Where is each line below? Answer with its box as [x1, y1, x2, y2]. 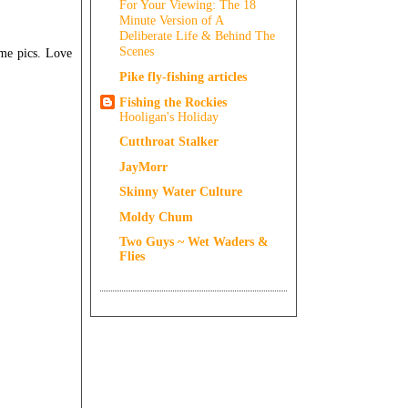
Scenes [119, 45, 154, 59]
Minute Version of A [119, 14, 223, 28]
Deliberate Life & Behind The [119, 29, 275, 44]
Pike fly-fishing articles [119, 68, 247, 84]
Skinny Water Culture [119, 184, 242, 199]
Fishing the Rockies [119, 94, 227, 109]
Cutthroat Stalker [119, 134, 219, 149]
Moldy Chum [119, 209, 193, 224]
